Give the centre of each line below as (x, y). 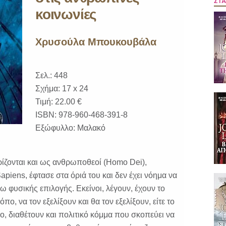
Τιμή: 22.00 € (59, 102)
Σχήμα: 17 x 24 (62, 89)
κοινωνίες (66, 14)
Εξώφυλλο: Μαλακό (70, 128)
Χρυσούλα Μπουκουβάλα (96, 42)
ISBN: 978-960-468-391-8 (81, 115)
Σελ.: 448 (51, 75)
